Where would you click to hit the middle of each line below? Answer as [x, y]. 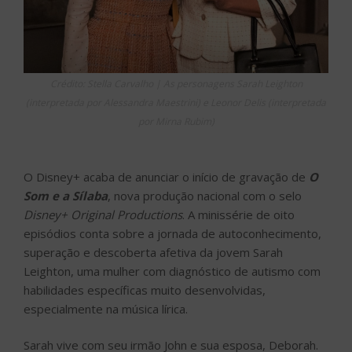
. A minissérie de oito [238, 214]
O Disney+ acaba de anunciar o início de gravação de [166, 176]
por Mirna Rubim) [176, 121]
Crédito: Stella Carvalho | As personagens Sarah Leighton [176, 83]
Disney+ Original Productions [103, 214]
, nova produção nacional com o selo [205, 195]
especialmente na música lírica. [106, 308]
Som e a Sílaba [66, 195]
